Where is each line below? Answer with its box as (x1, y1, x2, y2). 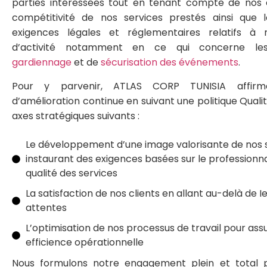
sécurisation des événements (101, 55, 238, 70)
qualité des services (25, 166, 117, 181)
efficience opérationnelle (25, 235, 144, 250)
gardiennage (12, 55, 72, 70)
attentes (25, 201, 67, 215)
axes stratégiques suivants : (12, 108, 139, 123)
